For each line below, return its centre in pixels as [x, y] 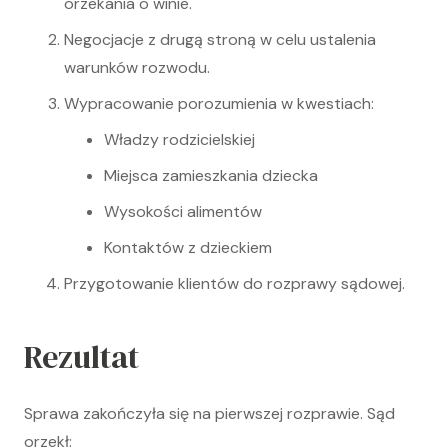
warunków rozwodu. [137, 67]
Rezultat [81, 357]
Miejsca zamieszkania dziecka [211, 175]
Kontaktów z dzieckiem [188, 247]
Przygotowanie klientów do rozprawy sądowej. [234, 283]
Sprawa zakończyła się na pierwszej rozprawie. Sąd [209, 413]
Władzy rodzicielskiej [179, 139]
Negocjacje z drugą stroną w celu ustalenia [220, 39]
